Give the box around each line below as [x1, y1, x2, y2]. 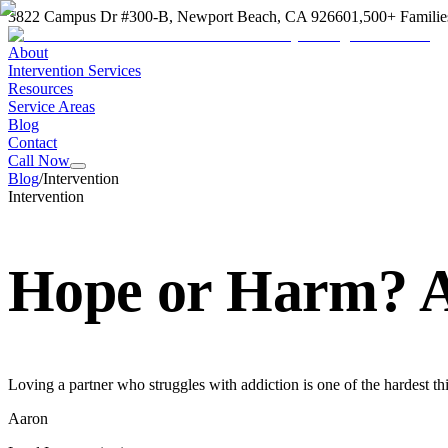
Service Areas [8, 98, 95, 115]
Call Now [8, 152, 70, 169]
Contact [8, 134, 57, 151]
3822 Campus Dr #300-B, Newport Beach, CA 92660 [8, 8, 351, 25]
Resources [8, 80, 73, 97]
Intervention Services [8, 62, 141, 79]
